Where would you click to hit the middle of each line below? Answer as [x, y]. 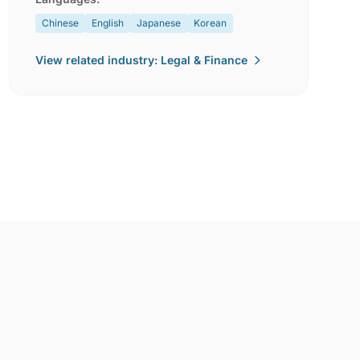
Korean [210, 23]
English [107, 23]
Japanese [158, 23]
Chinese [60, 23]
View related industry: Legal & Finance [141, 60]
